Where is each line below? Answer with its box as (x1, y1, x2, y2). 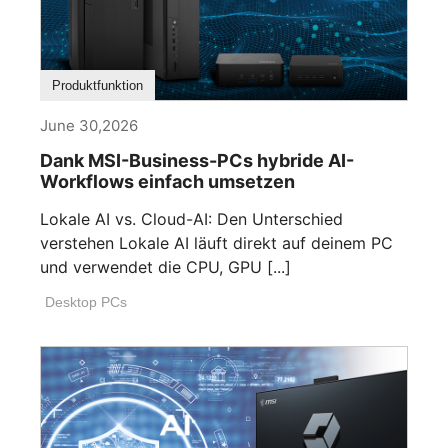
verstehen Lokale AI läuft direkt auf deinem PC (40, 233, 393, 254)
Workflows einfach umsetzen (40, 171, 295, 193)
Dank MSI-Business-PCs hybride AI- (40, 150, 354, 172)
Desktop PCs (45, 294, 127, 311)
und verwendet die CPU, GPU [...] (40, 257, 291, 278)
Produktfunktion (52, 78, 143, 94)
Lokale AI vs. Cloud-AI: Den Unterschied (40, 209, 343, 230)
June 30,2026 (40, 116, 138, 136)
